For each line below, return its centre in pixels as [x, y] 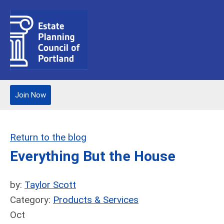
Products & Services [96, 200]
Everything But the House [93, 156]
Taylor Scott [50, 185]
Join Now [30, 95]
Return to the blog [48, 137]
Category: [31, 200]
